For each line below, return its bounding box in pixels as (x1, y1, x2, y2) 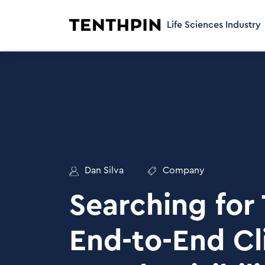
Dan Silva (85, 166, 124, 175)
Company (163, 166, 205, 175)
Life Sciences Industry (167, 20, 261, 30)
